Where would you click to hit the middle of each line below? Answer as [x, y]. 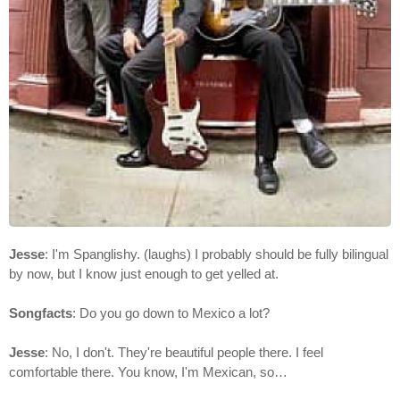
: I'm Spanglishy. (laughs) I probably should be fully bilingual [217, 254]
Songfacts [41, 313]
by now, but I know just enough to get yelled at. [144, 274]
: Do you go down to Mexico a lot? [171, 313]
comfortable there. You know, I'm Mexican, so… [148, 372]
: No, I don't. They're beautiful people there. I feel [184, 353]
